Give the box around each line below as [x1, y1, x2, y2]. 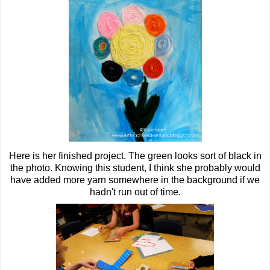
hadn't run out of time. [89, 187, 181, 197]
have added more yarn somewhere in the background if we [10, 175, 260, 185]
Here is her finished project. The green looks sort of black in [8, 151, 262, 161]
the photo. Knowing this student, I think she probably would [10, 163, 260, 173]
